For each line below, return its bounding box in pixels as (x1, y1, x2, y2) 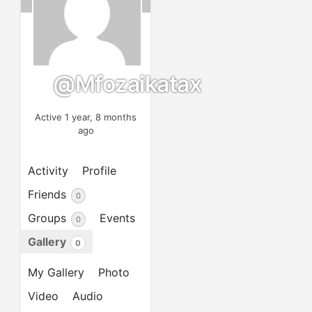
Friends (28, 187, 70, 202)
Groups (28, 211, 70, 226)
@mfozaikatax (53, 70, 201, 97)
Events (100, 211, 135, 226)
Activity (28, 164, 68, 178)
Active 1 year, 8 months (35, 111, 137, 123)
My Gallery (28, 265, 84, 280)
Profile (82, 164, 116, 178)
